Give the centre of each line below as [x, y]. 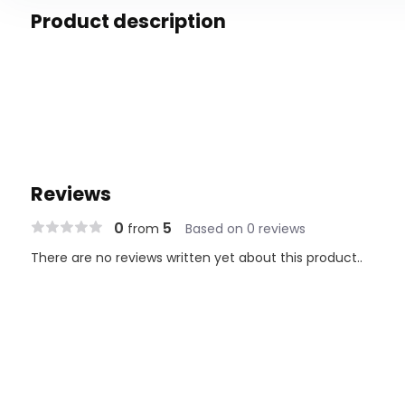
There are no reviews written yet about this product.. [196, 257]
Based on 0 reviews [245, 228]
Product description [128, 21]
